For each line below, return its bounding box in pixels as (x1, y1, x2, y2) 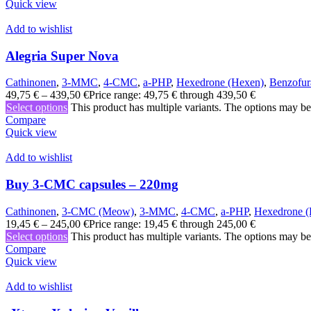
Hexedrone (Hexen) (176, 76, 264, 89)
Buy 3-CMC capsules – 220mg (6, 177, 178, 192)
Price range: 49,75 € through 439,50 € (89, 89, 255, 101)
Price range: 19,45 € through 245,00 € (89, 217, 255, 230)
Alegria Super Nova (6, 48, 119, 63)
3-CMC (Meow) (62, 205, 134, 217)
